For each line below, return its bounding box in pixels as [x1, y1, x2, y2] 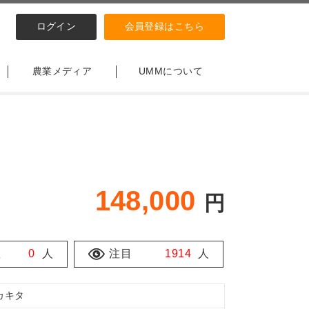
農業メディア [32, 66, 92, 77]
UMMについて [139, 66, 203, 77]
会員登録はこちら [124, 21, 204, 32]
